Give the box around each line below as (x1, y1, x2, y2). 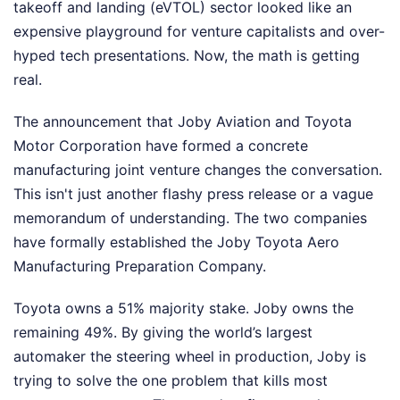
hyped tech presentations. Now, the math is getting (13, 46, 360, 65)
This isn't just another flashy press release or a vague (13, 185, 373, 204)
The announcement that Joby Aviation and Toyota (13, 112, 352, 131)
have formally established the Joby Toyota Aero (13, 233, 339, 252)
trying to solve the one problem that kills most (13, 371, 328, 390)
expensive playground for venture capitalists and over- (13, 22, 385, 41)
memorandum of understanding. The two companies (13, 209, 367, 228)
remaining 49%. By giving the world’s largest (13, 323, 312, 342)
